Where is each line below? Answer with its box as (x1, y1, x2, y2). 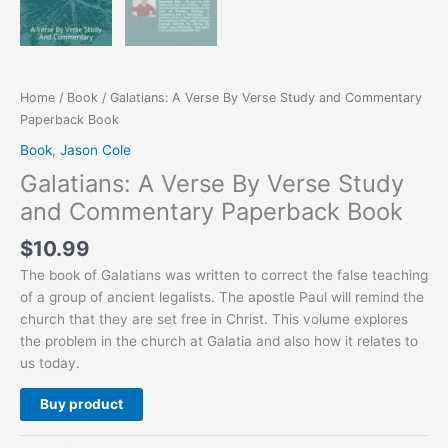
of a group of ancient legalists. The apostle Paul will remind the (20, 289, 424, 306)
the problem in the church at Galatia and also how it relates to (20, 333, 418, 350)
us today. (20, 355, 80, 372)
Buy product (40, 396, 123, 413)
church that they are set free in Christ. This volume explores (20, 311, 408, 328)
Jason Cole (60, 141, 131, 158)
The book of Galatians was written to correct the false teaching (20, 267, 428, 284)
